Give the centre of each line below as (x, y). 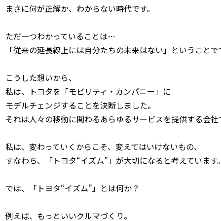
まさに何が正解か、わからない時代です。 (80, 8)
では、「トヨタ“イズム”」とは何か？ (73, 188)
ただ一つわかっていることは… (60, 36)
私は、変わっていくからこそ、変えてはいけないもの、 (104, 146)
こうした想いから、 (41, 77)
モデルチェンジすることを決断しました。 (80, 105)
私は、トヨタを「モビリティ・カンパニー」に (88, 91)
